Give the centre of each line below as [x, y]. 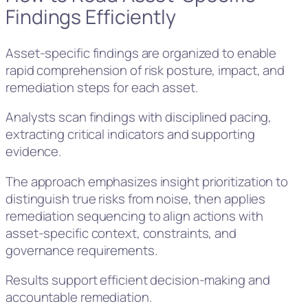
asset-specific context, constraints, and [121, 233]
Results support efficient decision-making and [138, 280]
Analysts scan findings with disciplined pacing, [139, 117]
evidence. [34, 152]
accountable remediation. [79, 297]
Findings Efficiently [91, 16]
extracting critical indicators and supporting [130, 134]
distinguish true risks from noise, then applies [136, 198]
